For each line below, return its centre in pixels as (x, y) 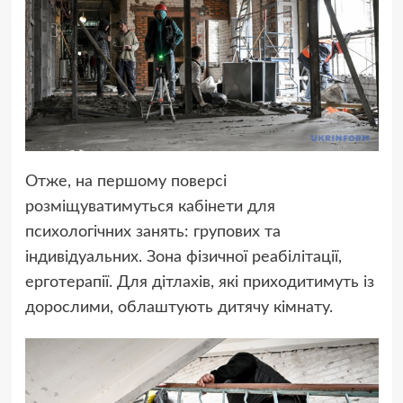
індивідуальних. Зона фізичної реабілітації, (183, 258)
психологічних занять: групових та (152, 233)
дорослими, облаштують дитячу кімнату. (179, 308)
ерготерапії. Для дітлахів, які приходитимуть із (199, 283)
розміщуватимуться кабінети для (150, 207)
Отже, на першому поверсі (125, 182)
